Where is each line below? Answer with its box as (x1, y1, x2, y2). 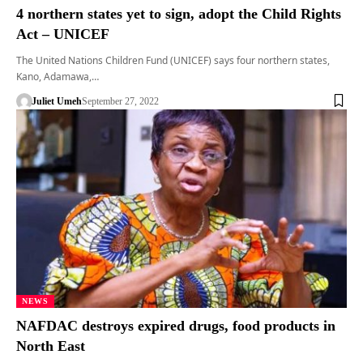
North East (16, 337, 85, 354)
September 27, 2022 (81, 95, 159, 107)
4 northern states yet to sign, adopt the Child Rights (16, 5, 341, 22)
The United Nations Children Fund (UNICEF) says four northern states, (16, 53, 330, 67)
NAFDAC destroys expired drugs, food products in (16, 317, 335, 334)
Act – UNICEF (16, 25, 109, 42)
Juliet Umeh (31, 95, 82, 107)
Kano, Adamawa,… (16, 69, 99, 83)
